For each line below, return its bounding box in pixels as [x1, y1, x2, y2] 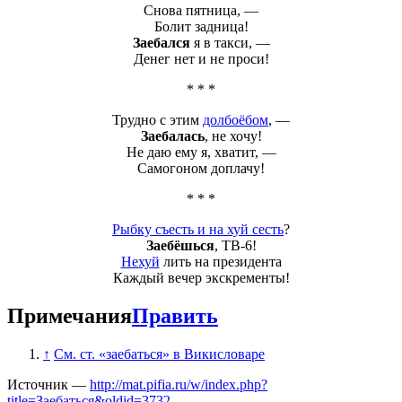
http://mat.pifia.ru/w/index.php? [90, 376, 267, 392]
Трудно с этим [112, 111, 203, 127]
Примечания [7, 303, 132, 328]
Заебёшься [145, 237, 214, 253]
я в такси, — [189, 34, 270, 50]
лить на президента [159, 253, 282, 269]
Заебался [132, 34, 190, 50]
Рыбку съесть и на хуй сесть [112, 221, 284, 237]
